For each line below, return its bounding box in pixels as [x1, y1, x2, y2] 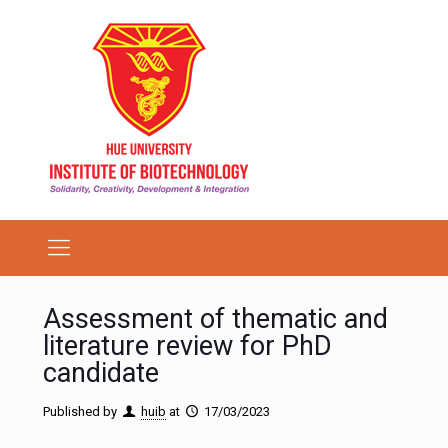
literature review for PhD [43, 330, 332, 362]
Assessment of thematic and [43, 303, 388, 335]
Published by [43, 404, 117, 419]
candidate [43, 357, 159, 389]
